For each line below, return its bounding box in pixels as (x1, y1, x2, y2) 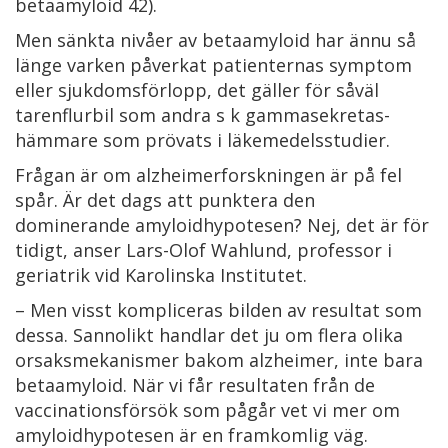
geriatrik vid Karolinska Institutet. (15, 263, 307, 287)
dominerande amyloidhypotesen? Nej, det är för (15, 213, 429, 237)
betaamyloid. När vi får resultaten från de (15, 373, 375, 397)
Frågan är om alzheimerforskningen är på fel (15, 163, 402, 187)
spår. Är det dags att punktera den (15, 188, 315, 212)
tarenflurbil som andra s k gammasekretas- (15, 103, 390, 127)
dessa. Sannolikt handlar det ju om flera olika (15, 323, 403, 347)
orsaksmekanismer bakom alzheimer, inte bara (15, 348, 423, 372)
